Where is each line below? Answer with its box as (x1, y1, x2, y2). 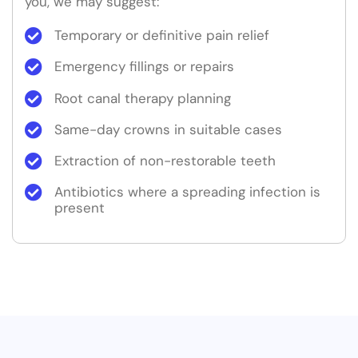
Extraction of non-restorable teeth (54, 151, 276, 169)
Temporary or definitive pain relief (54, 26, 269, 45)
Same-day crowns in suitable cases (54, 120, 282, 138)
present (54, 198, 105, 217)
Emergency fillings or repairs (54, 58, 234, 76)
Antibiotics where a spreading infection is (54, 182, 320, 201)
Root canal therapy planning (54, 89, 231, 107)
